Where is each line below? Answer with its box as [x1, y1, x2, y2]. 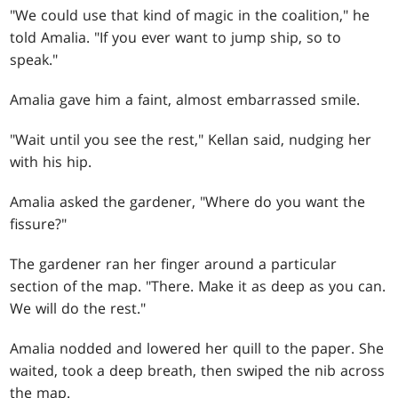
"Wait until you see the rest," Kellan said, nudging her [10, 130, 372, 150]
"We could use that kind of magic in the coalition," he [10, 5, 370, 26]
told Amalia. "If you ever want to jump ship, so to [10, 28, 342, 48]
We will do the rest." [10, 298, 147, 319]
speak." [10, 50, 59, 70]
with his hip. [10, 152, 92, 172]
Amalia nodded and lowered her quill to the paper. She [10, 338, 385, 359]
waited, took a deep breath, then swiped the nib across [10, 361, 386, 381]
